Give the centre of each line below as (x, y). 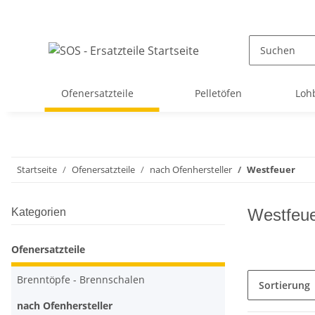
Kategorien (39, 212)
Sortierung (284, 285)
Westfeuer (271, 169)
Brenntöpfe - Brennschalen (81, 279)
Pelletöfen (219, 93)
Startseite (37, 169)
